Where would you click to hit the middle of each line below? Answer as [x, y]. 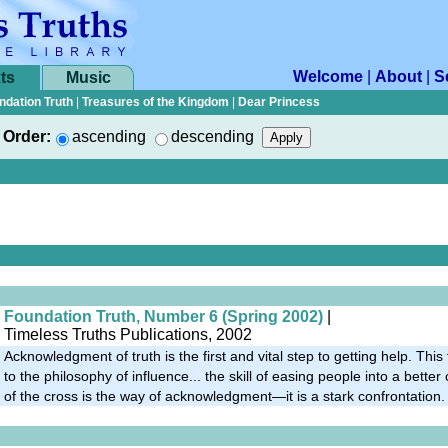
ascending [109, 136]
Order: [27, 136]
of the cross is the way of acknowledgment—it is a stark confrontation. [224, 395]
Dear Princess [279, 102]
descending [212, 136]
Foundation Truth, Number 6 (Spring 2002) [163, 316]
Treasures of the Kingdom [155, 102]
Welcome [328, 76]
